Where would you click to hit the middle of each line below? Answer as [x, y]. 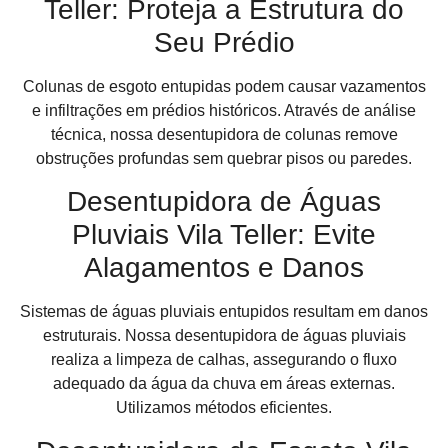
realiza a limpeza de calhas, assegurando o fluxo [224, 360]
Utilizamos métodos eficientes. [224, 408]
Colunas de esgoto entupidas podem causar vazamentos [224, 86]
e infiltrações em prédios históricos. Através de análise [224, 110]
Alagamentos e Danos [224, 268]
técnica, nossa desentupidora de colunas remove [224, 134]
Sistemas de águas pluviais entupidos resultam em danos [224, 312]
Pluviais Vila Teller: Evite [224, 235]
